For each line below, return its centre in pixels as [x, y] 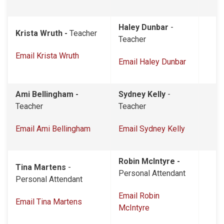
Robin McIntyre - [149, 161]
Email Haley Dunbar [152, 62]
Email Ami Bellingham [53, 129]
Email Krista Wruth [47, 56]
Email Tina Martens [49, 202]
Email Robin [139, 196]
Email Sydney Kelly [152, 129]
